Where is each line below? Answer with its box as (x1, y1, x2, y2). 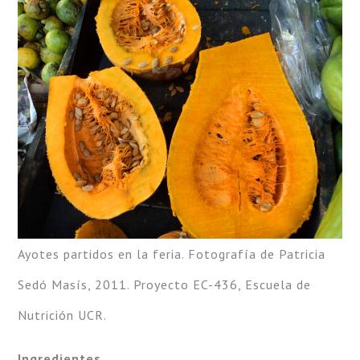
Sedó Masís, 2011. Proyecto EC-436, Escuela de (17, 276, 311, 292)
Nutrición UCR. (17, 307, 107, 323)
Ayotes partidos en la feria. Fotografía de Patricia (17, 246, 325, 262)
